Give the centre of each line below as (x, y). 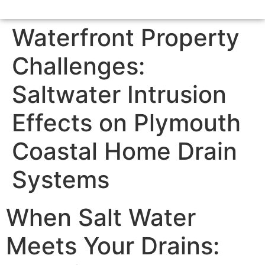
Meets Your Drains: (113, 246)
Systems (61, 180)
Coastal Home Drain (125, 151)
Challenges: (78, 66)
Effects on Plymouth (126, 123)
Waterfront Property (126, 38)
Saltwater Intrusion (119, 95)
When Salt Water (101, 218)
